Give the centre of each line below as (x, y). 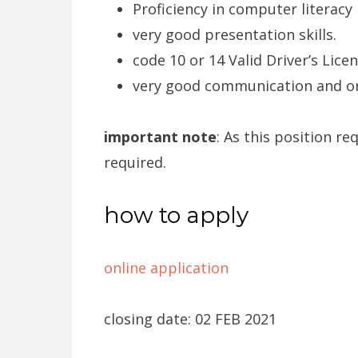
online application (166, 268)
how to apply (176, 215)
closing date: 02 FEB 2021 (190, 319)
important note (160, 137)
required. (135, 162)
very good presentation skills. (234, 34)
